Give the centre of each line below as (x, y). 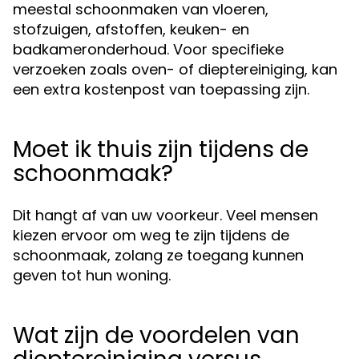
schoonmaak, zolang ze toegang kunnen (158, 255)
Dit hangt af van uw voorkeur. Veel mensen (165, 215)
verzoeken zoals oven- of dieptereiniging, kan (175, 69)
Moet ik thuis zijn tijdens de (161, 149)
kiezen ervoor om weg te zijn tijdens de (151, 235)
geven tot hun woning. (92, 275)
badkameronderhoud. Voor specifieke (148, 49)
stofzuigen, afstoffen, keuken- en (131, 29)
